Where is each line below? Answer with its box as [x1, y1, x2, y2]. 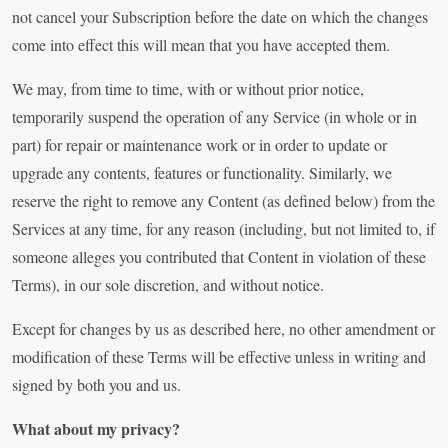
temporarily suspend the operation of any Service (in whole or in [12, 106, 417, 128]
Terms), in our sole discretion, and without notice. [12, 274, 324, 296]
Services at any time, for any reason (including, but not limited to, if [12, 218, 435, 240]
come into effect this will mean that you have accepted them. [12, 34, 390, 56]
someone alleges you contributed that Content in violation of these [12, 246, 426, 268]
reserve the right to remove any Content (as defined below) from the [12, 190, 435, 212]
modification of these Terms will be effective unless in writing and [12, 346, 426, 368]
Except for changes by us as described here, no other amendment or [12, 318, 435, 340]
